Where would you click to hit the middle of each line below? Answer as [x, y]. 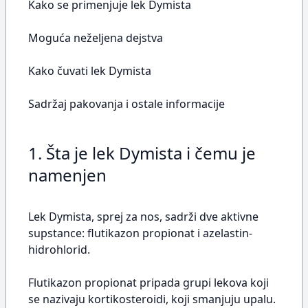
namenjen [67, 175]
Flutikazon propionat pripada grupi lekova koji [148, 283]
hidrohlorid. [59, 250]
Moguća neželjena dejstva [96, 38]
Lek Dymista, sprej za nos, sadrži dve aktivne [143, 217]
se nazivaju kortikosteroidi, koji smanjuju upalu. [152, 299]
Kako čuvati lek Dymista [90, 71]
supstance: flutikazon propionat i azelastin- [140, 233]
